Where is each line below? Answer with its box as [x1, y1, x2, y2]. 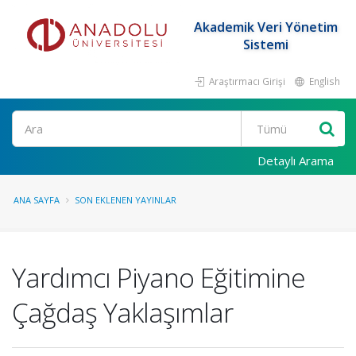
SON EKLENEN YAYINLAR [75, 194, 176, 206]
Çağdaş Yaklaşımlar [12, 294, 233, 331]
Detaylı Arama [257, 153, 334, 168]
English [307, 75, 340, 87]
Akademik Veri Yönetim [193, 18, 338, 36]
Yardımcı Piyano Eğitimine [12, 259, 305, 296]
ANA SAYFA [14, 194, 60, 206]
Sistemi [242, 36, 288, 53]
